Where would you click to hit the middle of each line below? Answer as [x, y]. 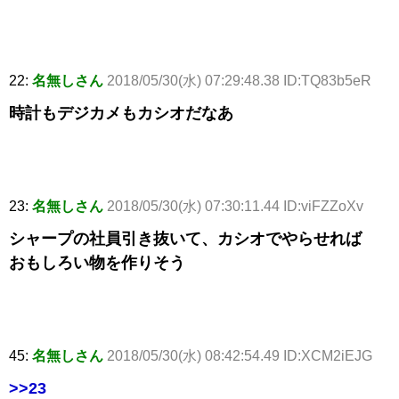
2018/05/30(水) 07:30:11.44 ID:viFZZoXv [235, 207]
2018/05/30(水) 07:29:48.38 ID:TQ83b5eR [239, 81]
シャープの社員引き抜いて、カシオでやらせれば [185, 239]
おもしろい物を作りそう [97, 263]
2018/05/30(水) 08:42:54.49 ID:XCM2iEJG [240, 356]
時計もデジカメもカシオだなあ [121, 114]
